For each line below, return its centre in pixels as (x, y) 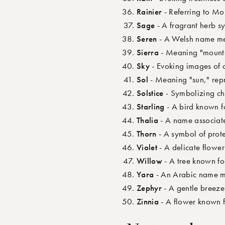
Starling (151, 107)
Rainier (149, 12)
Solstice (150, 93)
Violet (147, 147)
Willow (150, 161)
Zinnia (148, 202)
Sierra (148, 52)
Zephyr (149, 188)
